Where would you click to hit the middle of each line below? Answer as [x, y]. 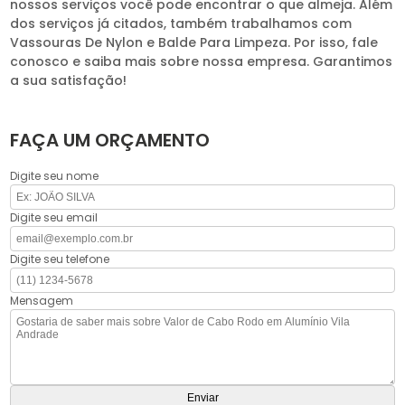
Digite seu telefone [60, 259]
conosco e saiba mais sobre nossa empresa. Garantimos [202, 62]
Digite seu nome [55, 176]
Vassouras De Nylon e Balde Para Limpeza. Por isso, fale [194, 43]
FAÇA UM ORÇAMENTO [110, 141]
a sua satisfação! [69, 81]
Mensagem [42, 301]
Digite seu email [54, 218]
